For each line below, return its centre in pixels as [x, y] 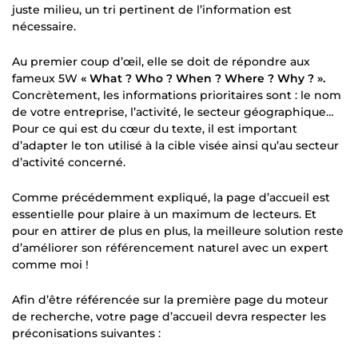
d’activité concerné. [69, 162]
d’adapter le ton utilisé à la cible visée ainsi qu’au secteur [175, 145]
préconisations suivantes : [86, 333]
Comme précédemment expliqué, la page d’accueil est [171, 197]
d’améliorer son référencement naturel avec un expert [170, 247]
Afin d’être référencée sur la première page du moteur [170, 299]
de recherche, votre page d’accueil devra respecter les [169, 316]
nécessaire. [44, 26]
